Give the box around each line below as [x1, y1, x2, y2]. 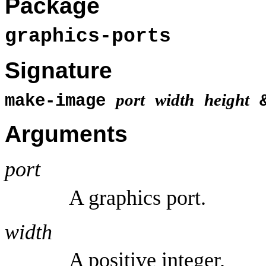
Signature [5, 58, 112, 84]
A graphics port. [69, 185, 206, 210]
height [204, 90, 249, 109]
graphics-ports [5, 25, 171, 47]
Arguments [5, 121, 128, 147]
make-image [5, 91, 116, 111]
